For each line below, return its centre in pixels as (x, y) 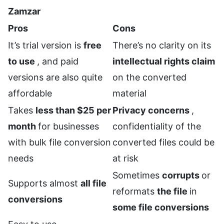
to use (22, 61)
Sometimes (137, 175)
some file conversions (161, 207)
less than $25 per (73, 110)
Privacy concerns (152, 110)
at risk (125, 158)
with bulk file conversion (59, 142)
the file (173, 191)
